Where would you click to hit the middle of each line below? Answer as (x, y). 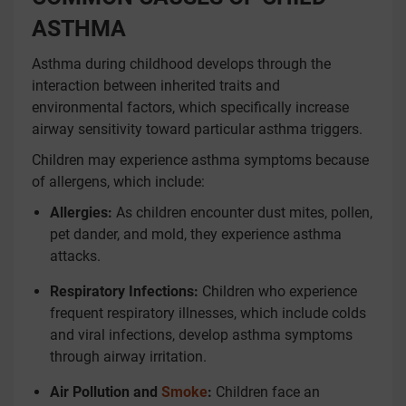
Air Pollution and (106, 392)
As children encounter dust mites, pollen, (242, 213)
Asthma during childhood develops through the (181, 64)
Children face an (268, 392)
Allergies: (81, 213)
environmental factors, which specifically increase (190, 107)
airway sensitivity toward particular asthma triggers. (197, 129)
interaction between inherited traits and (156, 86)
